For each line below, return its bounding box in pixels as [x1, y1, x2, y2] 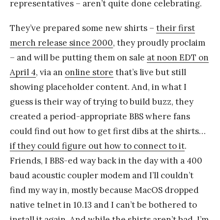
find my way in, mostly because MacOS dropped [10, 184, 199, 195]
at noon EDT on [147, 52, 209, 63]
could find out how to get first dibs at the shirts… [10, 125, 206, 137]
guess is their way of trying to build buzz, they [10, 96, 193, 107]
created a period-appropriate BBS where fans [10, 110, 190, 122]
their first [156, 22, 195, 33]
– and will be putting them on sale [10, 52, 147, 63]
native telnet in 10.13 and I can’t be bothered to [10, 199, 197, 210]
